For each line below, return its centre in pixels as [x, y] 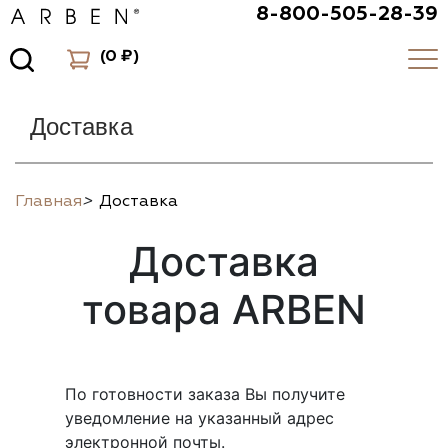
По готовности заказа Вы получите [204, 394]
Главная [48, 201]
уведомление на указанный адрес [199, 418]
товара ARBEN [223, 309]
